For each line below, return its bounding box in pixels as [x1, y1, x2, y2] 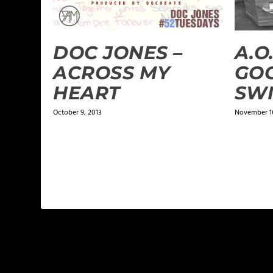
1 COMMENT [41, 244, 157, 268]
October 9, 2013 [53, 107, 102, 119]
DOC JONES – [53, 41, 183, 65]
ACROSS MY [53, 62, 171, 85]
